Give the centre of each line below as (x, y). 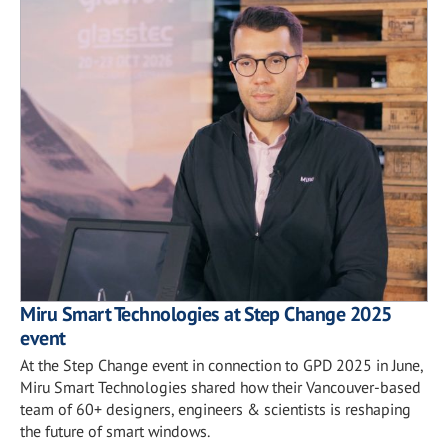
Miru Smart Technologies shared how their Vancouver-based (220, 386)
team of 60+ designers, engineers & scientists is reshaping (215, 408)
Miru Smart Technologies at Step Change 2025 (206, 313)
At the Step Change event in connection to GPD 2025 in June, (221, 364)
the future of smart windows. (115, 430)
